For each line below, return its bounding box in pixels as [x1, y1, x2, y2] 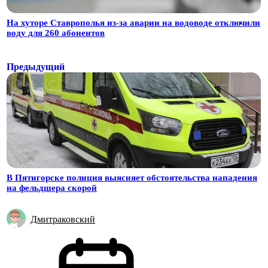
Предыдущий [7, 62, 65, 72]
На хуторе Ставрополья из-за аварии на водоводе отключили [7, 18, 260, 28]
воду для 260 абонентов [7, 28, 105, 38]
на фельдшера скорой [7, 183, 97, 193]
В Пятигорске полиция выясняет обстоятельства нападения [7, 173, 257, 182]
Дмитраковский [31, 214, 95, 224]
